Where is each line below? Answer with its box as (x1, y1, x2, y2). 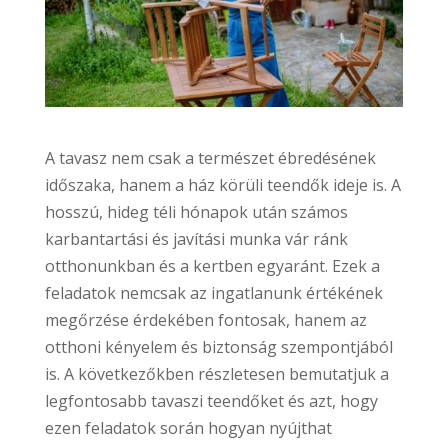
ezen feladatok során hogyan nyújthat (44, 416, 332, 439)
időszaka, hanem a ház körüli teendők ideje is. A (44, 173, 401, 196)
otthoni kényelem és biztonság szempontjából (44, 335, 393, 358)
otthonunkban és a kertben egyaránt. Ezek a (44, 254, 380, 277)
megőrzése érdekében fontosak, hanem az (44, 308, 367, 331)
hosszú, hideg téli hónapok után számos (44, 200, 348, 223)
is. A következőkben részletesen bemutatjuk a (44, 362, 389, 385)
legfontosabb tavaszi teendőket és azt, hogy (44, 389, 378, 412)
